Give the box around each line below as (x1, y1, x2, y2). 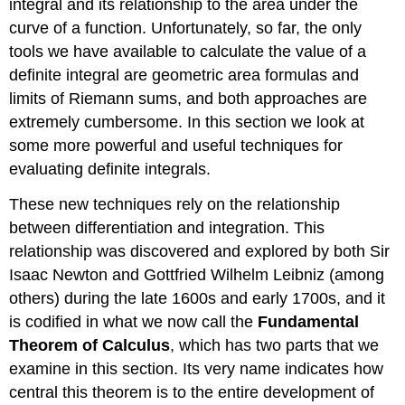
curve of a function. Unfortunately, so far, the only (9, 18, 363, 37)
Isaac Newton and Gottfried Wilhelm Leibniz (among (9, 265, 385, 284)
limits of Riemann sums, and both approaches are (9, 89, 368, 108)
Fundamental (258, 312, 360, 331)
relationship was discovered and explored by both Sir (9, 241, 391, 260)
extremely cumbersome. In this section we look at (9, 112, 365, 131)
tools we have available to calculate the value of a (9, 42, 367, 61)
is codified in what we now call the (9, 312, 259, 331)
